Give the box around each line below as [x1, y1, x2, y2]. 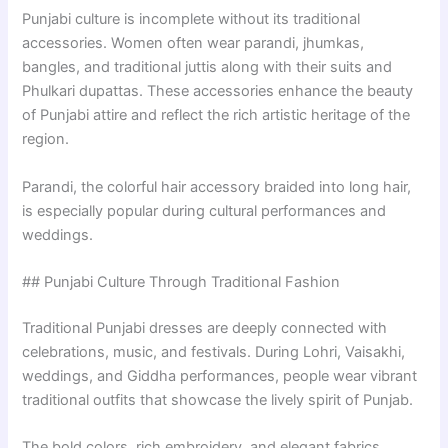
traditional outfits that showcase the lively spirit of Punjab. [22, 390, 414, 409]
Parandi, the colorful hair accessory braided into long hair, [22, 177, 412, 196]
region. [22, 130, 70, 149]
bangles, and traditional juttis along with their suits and [22, 58, 393, 77]
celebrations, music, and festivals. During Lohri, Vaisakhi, [22, 342, 406, 361]
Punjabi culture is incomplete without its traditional [22, 10, 361, 29]
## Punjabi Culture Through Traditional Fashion [22, 272, 341, 291]
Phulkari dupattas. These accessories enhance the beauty [22, 82, 414, 101]
